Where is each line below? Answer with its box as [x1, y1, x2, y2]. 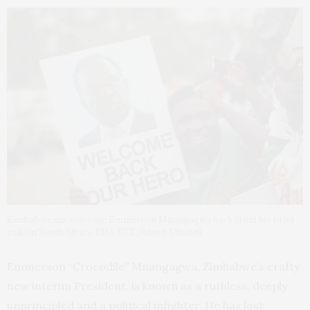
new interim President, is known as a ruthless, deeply [7, 279, 287, 293]
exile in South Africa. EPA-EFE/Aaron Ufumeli [7, 226, 202, 239]
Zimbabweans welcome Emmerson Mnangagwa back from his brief [7, 214, 294, 226]
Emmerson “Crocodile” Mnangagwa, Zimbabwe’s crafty [7, 259, 300, 274]
